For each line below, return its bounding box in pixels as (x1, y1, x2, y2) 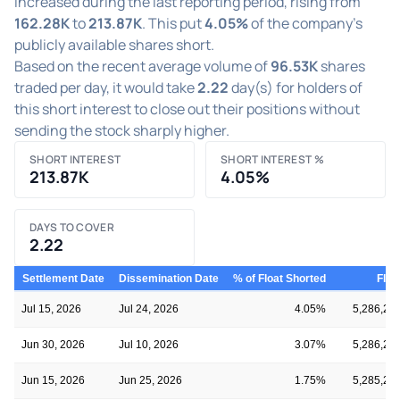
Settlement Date (22, 271, 104, 284)
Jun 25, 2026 (119, 373, 182, 387)
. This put (142, 12, 204, 33)
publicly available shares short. (14, 34, 214, 54)
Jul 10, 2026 (119, 337, 179, 351)
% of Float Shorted (233, 271, 326, 284)
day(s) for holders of (229, 77, 362, 97)
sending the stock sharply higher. (14, 120, 229, 140)
